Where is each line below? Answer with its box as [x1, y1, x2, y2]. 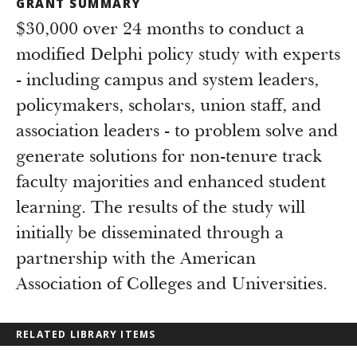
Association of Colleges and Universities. [16, 277, 328, 294]
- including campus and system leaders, [16, 73, 319, 90]
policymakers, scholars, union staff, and [16, 98, 321, 116]
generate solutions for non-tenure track [16, 149, 322, 167]
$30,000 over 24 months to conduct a [16, 22, 304, 39]
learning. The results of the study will [16, 200, 305, 218]
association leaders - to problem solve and [16, 124, 338, 141]
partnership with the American [16, 251, 256, 269]
